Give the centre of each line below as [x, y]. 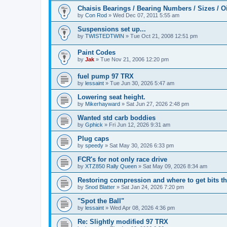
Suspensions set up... [112, 29]
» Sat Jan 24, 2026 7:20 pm [149, 187]
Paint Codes [97, 53]
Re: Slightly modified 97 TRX [123, 221]
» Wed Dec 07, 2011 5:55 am [143, 15]
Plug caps [93, 138]
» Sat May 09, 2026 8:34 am [172, 166]
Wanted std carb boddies [117, 118]
